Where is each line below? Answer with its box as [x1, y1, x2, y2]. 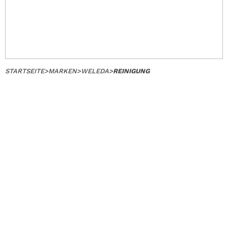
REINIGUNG [113, 67, 150, 75]
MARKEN [48, 67, 77, 75]
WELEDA [81, 67, 109, 75]
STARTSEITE [5, 67, 44, 75]
